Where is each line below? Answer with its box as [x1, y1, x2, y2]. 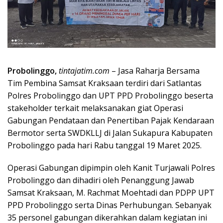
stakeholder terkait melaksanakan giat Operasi [7, 102, 183, 113]
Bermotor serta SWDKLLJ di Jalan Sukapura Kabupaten [7, 127, 213, 138]
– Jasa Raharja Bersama [110, 65, 200, 76]
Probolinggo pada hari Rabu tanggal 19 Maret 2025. [7, 139, 202, 151]
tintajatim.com [59, 65, 110, 76]
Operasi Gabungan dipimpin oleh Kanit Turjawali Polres [7, 162, 215, 173]
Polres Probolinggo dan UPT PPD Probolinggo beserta [7, 90, 213, 101]
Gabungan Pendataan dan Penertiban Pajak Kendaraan [7, 114, 214, 126]
